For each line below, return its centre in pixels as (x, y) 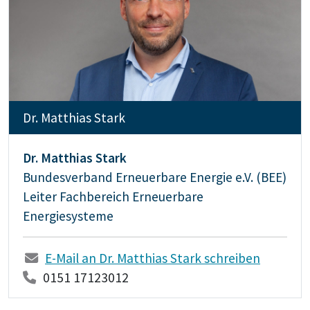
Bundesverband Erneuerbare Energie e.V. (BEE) (155, 177)
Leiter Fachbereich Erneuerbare (113, 196)
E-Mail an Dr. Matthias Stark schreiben (153, 258)
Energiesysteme (68, 216)
